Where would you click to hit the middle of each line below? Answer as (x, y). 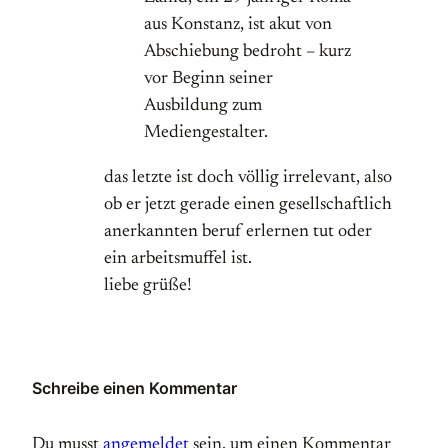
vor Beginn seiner (208, 78)
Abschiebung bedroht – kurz (247, 51)
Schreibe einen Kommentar (134, 387)
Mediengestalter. (206, 132)
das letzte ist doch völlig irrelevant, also (248, 177)
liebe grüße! (148, 285)
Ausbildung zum (203, 105)
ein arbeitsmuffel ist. (178, 258)
